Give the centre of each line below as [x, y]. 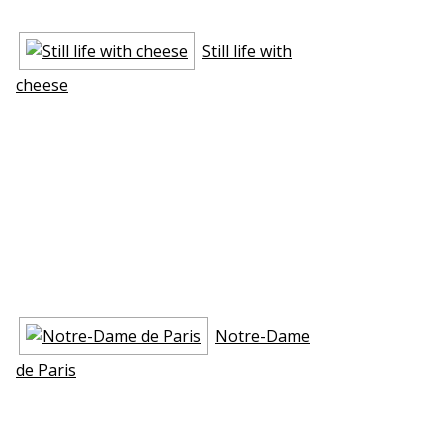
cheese [42, 84]
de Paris [46, 369]
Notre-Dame [262, 335]
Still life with [247, 50]
